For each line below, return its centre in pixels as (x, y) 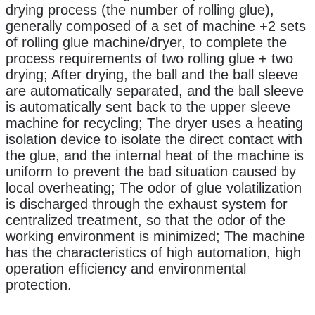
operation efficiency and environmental (126, 268)
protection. (39, 284)
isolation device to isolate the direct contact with (154, 139)
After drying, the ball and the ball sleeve (173, 74)
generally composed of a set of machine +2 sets (156, 26)
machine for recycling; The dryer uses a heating (154, 123)
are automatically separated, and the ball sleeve (155, 90)
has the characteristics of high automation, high (153, 252)
